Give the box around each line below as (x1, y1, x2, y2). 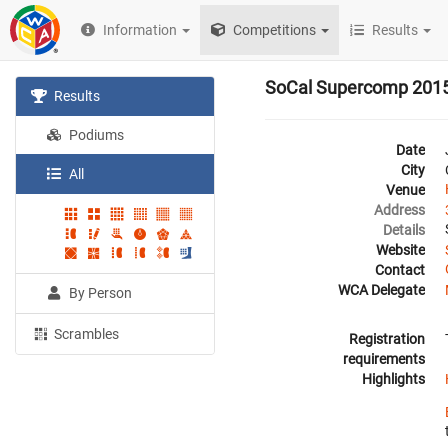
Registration (349, 330, 425, 347)
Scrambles (51, 326, 120, 343)
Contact (375, 262, 425, 278)
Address (374, 202, 425, 218)
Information (103, 22, 178, 38)
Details (383, 222, 425, 238)
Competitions (230, 22, 317, 38)
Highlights (362, 370, 425, 387)
